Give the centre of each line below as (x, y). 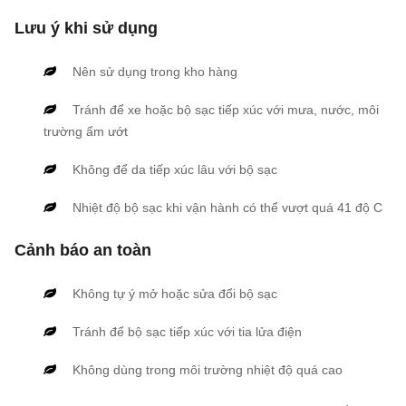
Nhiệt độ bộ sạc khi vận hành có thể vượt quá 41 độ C (227, 207)
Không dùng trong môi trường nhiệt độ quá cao (208, 369)
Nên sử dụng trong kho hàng (155, 71)
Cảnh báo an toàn (83, 250)
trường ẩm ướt (86, 131)
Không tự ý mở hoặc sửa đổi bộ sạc (175, 293)
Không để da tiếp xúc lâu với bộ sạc (175, 169)
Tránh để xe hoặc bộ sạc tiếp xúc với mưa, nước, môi (226, 109)
